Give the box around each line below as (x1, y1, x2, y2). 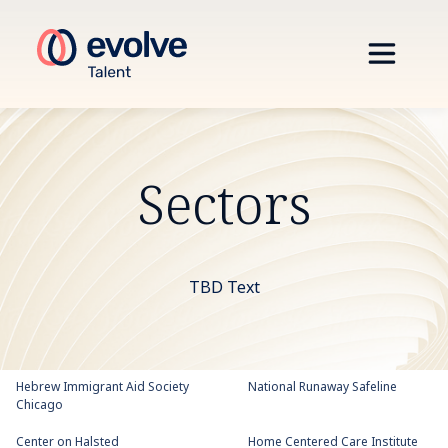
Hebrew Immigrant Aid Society (16, 378, 189, 397)
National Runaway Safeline (248, 378, 397, 397)
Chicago (16, 396, 63, 415)
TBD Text (188, 276, 260, 300)
